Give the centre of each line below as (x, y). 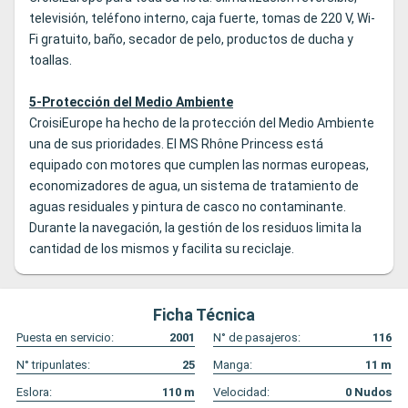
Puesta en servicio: (65, 338)
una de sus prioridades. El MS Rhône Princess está (176, 144)
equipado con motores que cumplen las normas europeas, (199, 165)
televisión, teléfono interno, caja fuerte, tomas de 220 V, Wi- (202, 19)
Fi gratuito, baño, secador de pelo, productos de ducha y (191, 40)
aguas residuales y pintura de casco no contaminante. (188, 207)
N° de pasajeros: (257, 338)
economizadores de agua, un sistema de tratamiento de (194, 186)
